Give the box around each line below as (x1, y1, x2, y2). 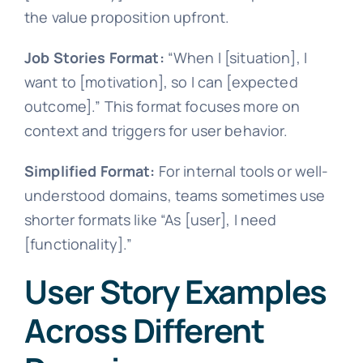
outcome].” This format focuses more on (23, 96, 301, 116)
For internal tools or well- (155, 160, 329, 181)
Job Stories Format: (23, 47, 164, 67)
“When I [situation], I (164, 47, 308, 67)
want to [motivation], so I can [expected (23, 71, 298, 92)
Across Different (23, 307, 264, 352)
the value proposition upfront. (23, 6, 230, 27)
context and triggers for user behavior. (23, 120, 288, 140)
